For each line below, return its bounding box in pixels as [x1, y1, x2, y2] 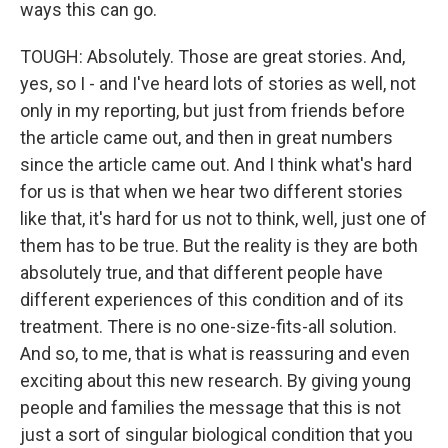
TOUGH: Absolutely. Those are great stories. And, [20, 46, 405, 67]
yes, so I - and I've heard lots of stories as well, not [20, 73, 416, 94]
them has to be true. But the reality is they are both [20, 235, 418, 256]
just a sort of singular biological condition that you [20, 424, 413, 445]
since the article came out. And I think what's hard [20, 154, 412, 175]
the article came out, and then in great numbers [20, 127, 393, 148]
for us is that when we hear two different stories [20, 181, 403, 202]
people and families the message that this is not [20, 397, 401, 418]
